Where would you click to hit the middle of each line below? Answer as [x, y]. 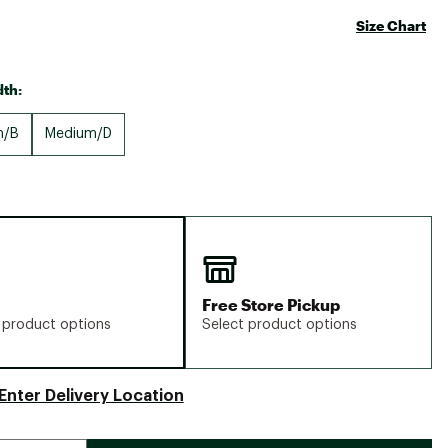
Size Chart [391, 25]
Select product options [280, 325]
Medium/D [78, 134]
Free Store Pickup [271, 304]
